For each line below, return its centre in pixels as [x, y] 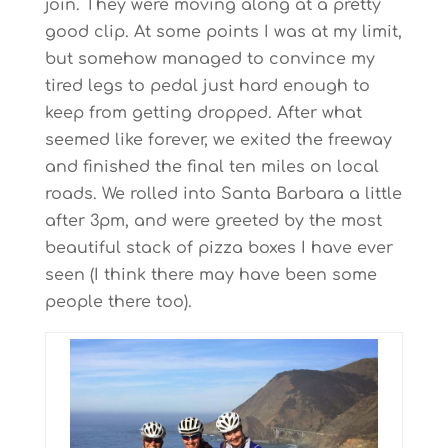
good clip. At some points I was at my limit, [223, 32]
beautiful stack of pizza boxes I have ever [218, 248]
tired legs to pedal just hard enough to [207, 86]
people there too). [118, 302]
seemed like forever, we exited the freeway [218, 140]
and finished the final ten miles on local [211, 167]
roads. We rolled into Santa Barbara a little [223, 194]
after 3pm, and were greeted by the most [213, 221]
